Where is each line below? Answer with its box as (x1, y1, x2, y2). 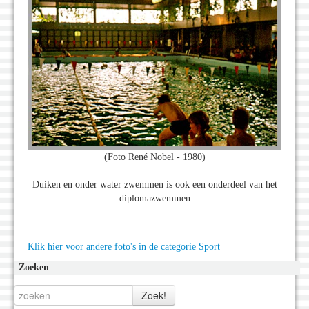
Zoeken (19, 261, 49, 272)
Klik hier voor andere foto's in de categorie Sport (28, 241, 220, 252)
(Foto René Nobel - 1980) (103, 151, 206, 162)
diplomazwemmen (119, 192, 190, 203)
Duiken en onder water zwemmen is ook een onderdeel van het (32, 179, 277, 190)
